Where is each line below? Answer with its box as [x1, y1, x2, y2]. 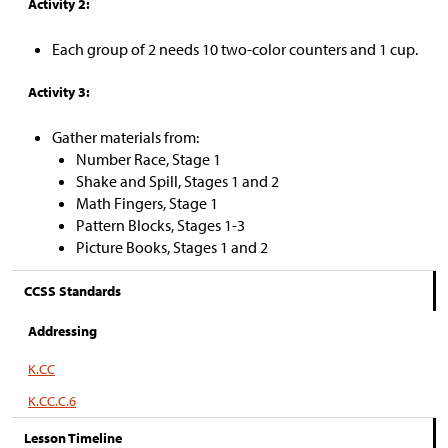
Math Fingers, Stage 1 [76, 193, 218, 213]
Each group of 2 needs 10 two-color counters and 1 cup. [52, 39, 418, 59]
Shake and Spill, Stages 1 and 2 [76, 171, 279, 191]
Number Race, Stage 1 [76, 149, 221, 169]
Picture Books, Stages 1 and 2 [76, 237, 268, 257]
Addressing [28, 322, 97, 340]
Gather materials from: [52, 127, 202, 147]
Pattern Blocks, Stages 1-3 [76, 215, 245, 235]
